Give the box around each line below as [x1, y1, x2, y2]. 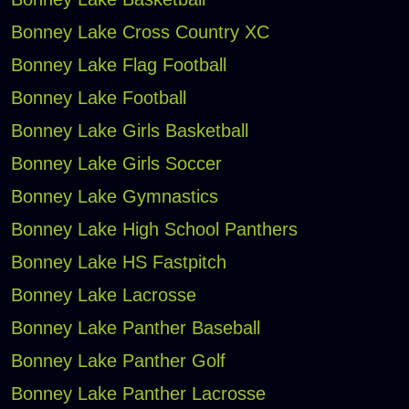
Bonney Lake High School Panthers [10, 219, 298, 240]
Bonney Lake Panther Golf [10, 351, 225, 372]
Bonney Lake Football [10, 88, 186, 109]
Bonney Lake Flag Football [10, 55, 226, 76]
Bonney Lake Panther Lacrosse [10, 383, 266, 404]
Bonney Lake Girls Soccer [10, 153, 222, 174]
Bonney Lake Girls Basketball [10, 121, 248, 142]
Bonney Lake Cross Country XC [10, 22, 269, 43]
